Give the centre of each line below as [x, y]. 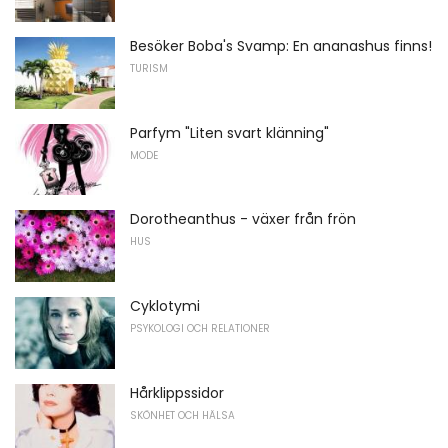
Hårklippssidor [177, 392]
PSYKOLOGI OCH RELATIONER [200, 328]
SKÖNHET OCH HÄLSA [182, 415]
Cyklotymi [165, 305]
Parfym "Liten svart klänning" [229, 132]
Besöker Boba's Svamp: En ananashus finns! [281, 45]
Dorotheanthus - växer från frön [243, 219]
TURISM [149, 68]
